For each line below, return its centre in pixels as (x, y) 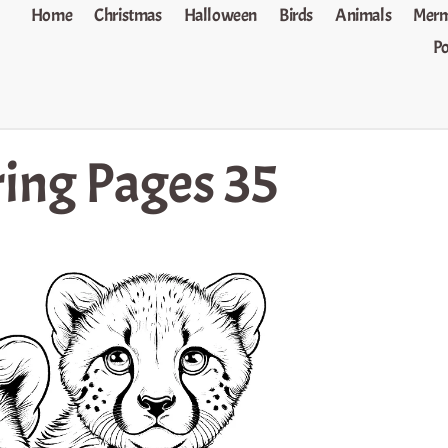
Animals (363, 15)
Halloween (220, 15)
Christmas (128, 15)
